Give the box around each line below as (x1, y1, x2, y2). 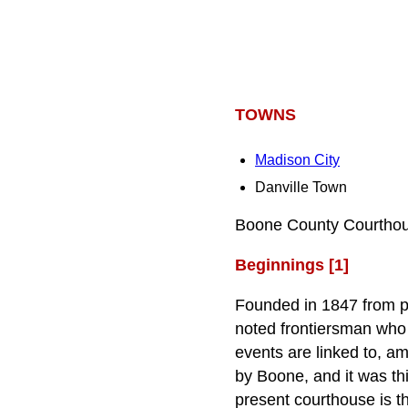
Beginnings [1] (234, 255, 349, 274)
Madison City (255, 151, 340, 168)
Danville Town (255, 178, 347, 195)
